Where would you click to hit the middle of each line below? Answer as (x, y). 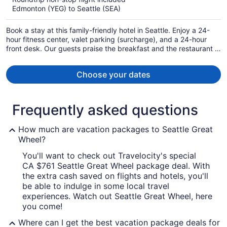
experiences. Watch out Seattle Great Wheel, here (117, 196)
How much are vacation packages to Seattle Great (116, 129)
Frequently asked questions (105, 110)
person (168, 31)
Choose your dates (113, 75)
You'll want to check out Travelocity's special (109, 156)
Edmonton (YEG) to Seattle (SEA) (66, 9)
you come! (42, 206)
